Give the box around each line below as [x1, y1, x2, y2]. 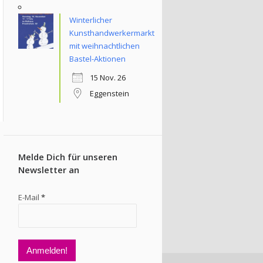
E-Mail [18, 192, 41, 203]
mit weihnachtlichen [69, 41, 140, 51]
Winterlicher [69, 15, 112, 25]
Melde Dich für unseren [18, 151, 117, 163]
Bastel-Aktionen [69, 53, 126, 64]
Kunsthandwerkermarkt [69, 28, 154, 38]
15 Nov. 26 [90, 72, 126, 83]
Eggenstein [90, 88, 129, 99]
